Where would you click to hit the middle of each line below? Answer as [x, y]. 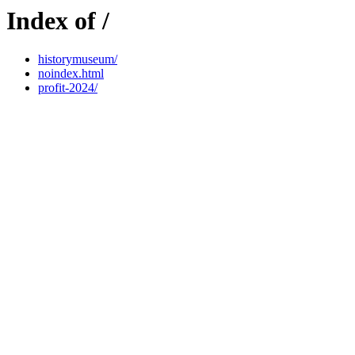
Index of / [58, 21]
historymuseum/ [78, 59]
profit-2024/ [68, 88]
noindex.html [71, 74]
